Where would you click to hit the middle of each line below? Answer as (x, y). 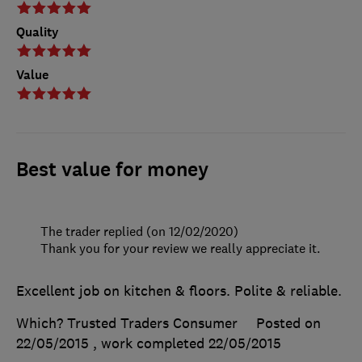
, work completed (151, 344)
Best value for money (112, 170)
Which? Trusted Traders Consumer (127, 324)
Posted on (288, 324)
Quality (38, 32)
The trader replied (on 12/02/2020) (139, 232)
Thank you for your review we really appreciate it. (180, 248)
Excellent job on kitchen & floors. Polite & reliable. (179, 291)
